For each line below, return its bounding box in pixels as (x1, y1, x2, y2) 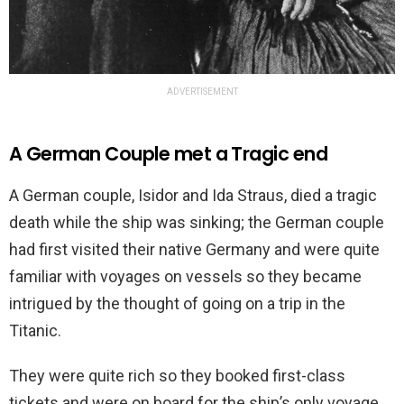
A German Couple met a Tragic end (9, 140, 328, 167)
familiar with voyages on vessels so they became (9, 266, 362, 286)
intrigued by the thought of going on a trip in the (9, 293, 345, 313)
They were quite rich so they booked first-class (9, 365, 345, 385)
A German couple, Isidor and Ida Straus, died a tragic (9, 185, 377, 205)
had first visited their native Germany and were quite (9, 239, 380, 259)
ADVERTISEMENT (166, 86, 238, 96)
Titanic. (9, 320, 61, 340)
